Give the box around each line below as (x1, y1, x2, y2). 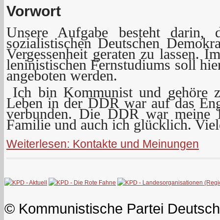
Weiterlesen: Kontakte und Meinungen (6, 137, 199, 151)
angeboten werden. (6, 67, 117, 84)
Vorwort (6, 2, 61, 19)
